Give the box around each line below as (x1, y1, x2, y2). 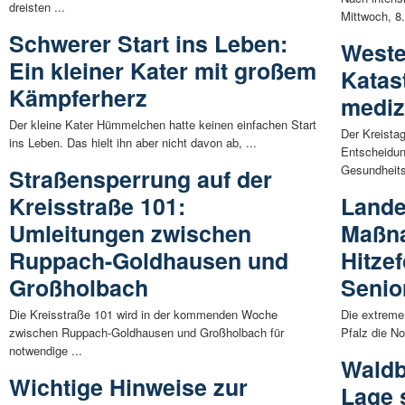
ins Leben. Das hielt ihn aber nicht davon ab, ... (9, 133, 257, 151)
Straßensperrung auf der (9, 162, 272, 195)
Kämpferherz (9, 80, 147, 114)
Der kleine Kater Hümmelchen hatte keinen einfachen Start (9, 115, 316, 133)
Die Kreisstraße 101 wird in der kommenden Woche (9, 305, 278, 323)
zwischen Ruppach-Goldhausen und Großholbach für (9, 323, 284, 341)
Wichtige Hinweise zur (9, 370, 248, 403)
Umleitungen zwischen (9, 216, 251, 250)
